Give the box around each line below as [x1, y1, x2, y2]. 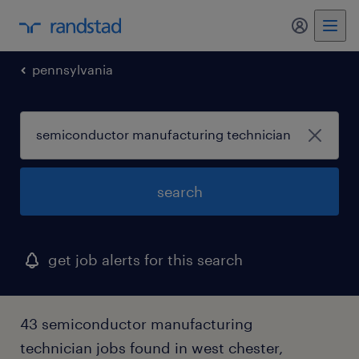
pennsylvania [32, 62, 113, 77]
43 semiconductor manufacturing [20, 315, 253, 333]
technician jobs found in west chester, [20, 339, 283, 357]
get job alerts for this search [48, 251, 243, 268]
